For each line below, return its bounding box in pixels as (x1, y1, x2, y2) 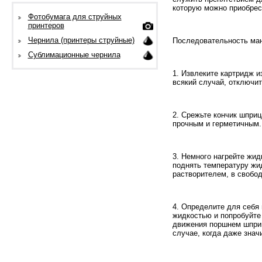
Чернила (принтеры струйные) (27, 36, 135, 44)
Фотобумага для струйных (27, 12, 122, 21)
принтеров (27, 21, 64, 30)
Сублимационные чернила (27, 50, 120, 59)
